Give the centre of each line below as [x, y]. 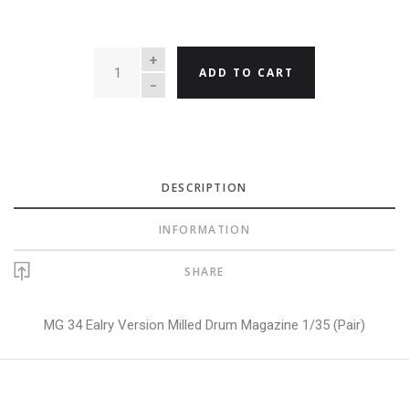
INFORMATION [204, 229]
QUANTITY [128, 57]
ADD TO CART [246, 73]
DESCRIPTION [204, 187]
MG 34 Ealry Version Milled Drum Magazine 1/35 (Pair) [204, 325]
